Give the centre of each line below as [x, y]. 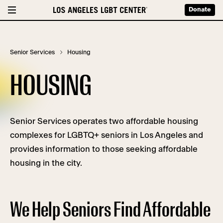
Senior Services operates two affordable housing [104, 121]
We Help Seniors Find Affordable [110, 210]
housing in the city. [46, 163]
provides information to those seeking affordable [104, 149]
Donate [200, 10]
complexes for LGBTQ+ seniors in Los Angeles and [107, 135]
